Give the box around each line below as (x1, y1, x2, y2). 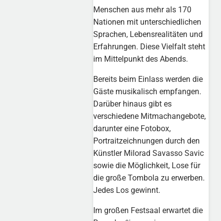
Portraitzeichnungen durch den (93, 136, 200, 146)
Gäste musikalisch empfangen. (93, 86, 202, 96)
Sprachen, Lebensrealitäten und (93, 29, 203, 39)
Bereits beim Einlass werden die (93, 74, 203, 84)
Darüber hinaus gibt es (93, 99, 172, 109)
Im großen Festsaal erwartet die (93, 205, 203, 215)
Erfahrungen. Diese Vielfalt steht (93, 41, 206, 51)
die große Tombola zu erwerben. (93, 173, 205, 183)
